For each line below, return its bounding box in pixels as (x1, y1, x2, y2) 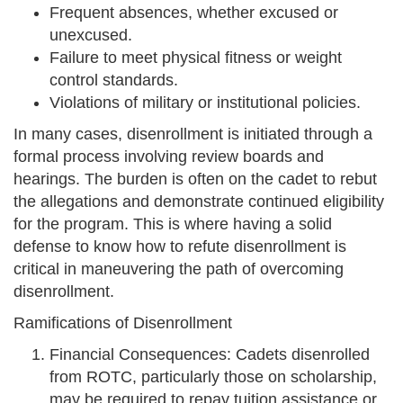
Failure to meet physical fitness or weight (49, 49, 342, 67)
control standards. (49, 71, 178, 90)
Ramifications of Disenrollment (13, 314, 232, 333)
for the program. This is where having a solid (13, 215, 332, 234)
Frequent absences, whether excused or (49, 4, 338, 22)
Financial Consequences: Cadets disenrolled (49, 345, 370, 364)
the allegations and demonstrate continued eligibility (13, 193, 384, 211)
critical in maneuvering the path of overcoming (13, 260, 344, 279)
